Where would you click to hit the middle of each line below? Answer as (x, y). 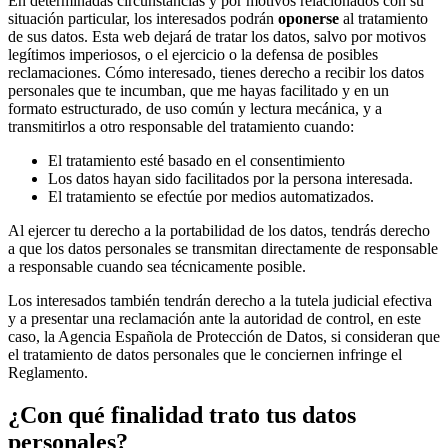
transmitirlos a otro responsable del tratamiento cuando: (181, 126)
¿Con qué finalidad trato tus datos (182, 414)
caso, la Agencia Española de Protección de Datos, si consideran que (224, 336)
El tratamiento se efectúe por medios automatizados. (211, 196)
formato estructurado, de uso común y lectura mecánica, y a (195, 108)
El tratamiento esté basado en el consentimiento (196, 160)
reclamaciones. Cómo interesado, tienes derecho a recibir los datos (216, 72)
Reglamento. (48, 372)
